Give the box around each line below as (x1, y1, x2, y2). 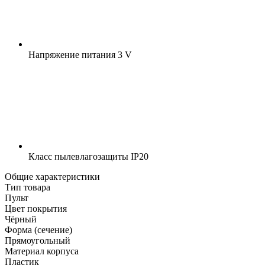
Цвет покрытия (5, 203, 67, 214)
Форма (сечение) (5, 224, 72, 235)
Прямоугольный (5, 235, 70, 245)
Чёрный (5, 214, 37, 224)
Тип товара (5, 182, 50, 192)
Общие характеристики (5, 171, 100, 182)
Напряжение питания (28, 49, 115, 60)
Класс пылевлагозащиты (28, 151, 128, 161)
